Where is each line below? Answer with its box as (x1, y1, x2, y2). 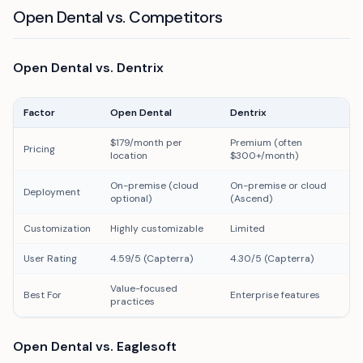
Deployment (23, 186, 80, 199)
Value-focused (110, 282, 177, 295)
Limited (230, 222, 265, 235)
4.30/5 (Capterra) (230, 252, 314, 265)
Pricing (23, 143, 55, 156)
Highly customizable (110, 222, 203, 235)
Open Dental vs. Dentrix (13, 59, 164, 76)
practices (110, 295, 155, 308)
